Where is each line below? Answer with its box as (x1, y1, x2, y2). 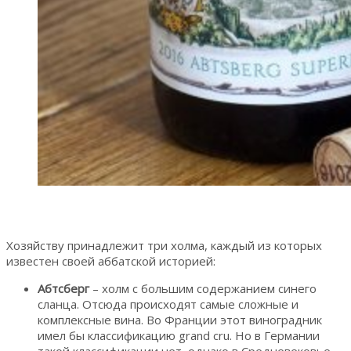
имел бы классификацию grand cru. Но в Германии (38, 327, 320, 343)
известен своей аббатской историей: (6, 252, 215, 269)
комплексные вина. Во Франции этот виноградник (38, 311, 322, 327)
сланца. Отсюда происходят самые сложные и (38, 295, 299, 312)
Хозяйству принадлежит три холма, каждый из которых (6, 237, 322, 253)
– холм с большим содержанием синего (89, 280, 317, 296)
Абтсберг (38, 280, 89, 296)
